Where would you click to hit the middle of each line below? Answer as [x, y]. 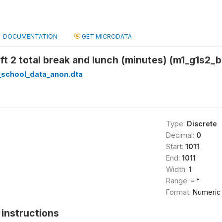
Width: [177, 169]
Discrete [202, 124]
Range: [178, 181]
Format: [179, 192]
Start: [175, 146]
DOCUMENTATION [30, 36]
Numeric [206, 192]
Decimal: [181, 135]
